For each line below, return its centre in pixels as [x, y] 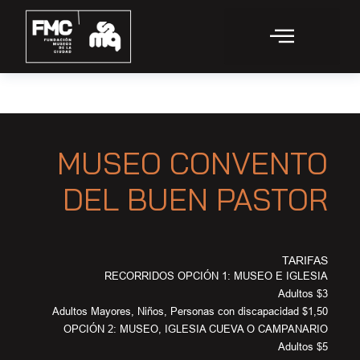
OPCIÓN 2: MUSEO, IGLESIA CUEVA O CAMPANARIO [196, 329]
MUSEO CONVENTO [192, 164]
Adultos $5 [303, 347]
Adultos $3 [303, 294]
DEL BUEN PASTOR [195, 200]
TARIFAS [305, 261]
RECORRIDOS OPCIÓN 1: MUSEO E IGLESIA [216, 276]
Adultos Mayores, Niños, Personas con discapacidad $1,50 [190, 311]
